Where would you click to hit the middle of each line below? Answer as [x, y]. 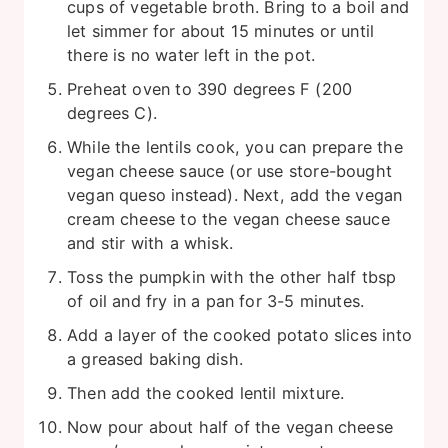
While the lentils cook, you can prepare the [235, 147]
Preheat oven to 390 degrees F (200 [210, 89]
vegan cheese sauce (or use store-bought [230, 171]
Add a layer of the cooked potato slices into [239, 335]
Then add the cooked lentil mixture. [206, 393]
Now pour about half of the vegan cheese [230, 427]
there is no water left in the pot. [191, 55]
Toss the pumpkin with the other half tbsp [232, 277]
